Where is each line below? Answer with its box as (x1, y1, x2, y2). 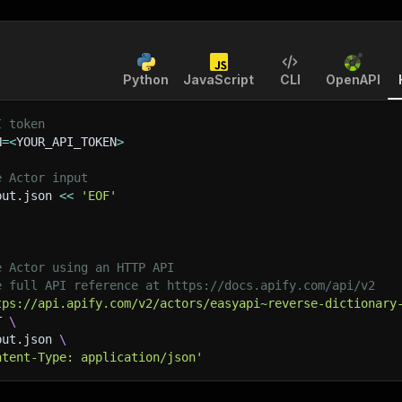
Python (123, 72, 169, 87)
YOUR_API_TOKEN (16, 135, 117, 149)
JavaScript (183, 72, 254, 87)
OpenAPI (326, 72, 380, 87)
